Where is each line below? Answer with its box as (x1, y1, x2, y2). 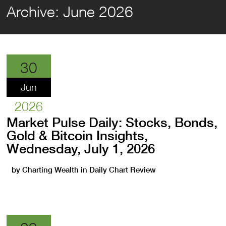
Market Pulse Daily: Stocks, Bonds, (7, 115, 218, 130)
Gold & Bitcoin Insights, (7, 128, 148, 143)
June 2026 (63, 3, 134, 20)
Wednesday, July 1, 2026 (7, 141, 155, 156)
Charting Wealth (22, 165, 79, 175)
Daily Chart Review (89, 165, 156, 175)
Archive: (7, 3, 64, 20)
